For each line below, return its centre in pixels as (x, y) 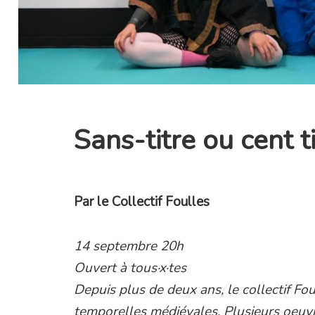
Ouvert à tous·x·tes (130, 268)
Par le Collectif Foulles (142, 201)
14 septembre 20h (129, 246)
